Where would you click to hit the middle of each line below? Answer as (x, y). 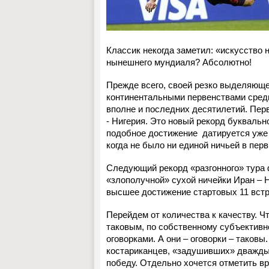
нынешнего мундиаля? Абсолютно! (179, 62)
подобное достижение (152, 133)
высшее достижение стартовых (173, 192)
